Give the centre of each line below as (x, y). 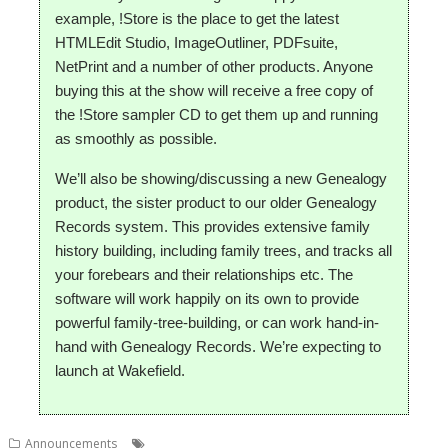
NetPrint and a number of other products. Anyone (214, 66)
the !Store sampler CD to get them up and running (217, 114)
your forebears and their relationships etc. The (204, 274)
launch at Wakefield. (120, 370)
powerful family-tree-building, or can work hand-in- (217, 322)
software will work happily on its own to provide (207, 298)
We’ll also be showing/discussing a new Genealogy (221, 178)
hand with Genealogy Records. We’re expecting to (218, 346)
